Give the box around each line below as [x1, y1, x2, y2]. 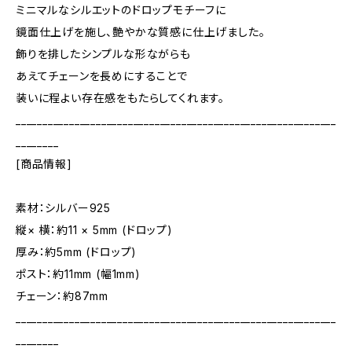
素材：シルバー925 [16, 201, 112, 214]
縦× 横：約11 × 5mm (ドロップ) [16, 223, 173, 236]
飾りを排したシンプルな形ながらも [16, 47, 191, 60]
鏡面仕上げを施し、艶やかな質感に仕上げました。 [16, 25, 266, 38]
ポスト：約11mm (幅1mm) [16, 267, 141, 280]
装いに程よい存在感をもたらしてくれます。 [16, 91, 225, 104]
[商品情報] [16, 157, 72, 170]
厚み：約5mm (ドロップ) [16, 245, 137, 258]
